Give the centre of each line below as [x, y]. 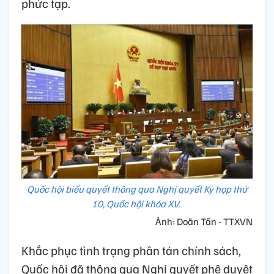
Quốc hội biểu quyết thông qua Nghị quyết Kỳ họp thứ [137, 189]
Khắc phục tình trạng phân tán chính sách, [131, 250]
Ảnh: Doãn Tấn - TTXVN [204, 221]
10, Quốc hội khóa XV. [137, 203]
